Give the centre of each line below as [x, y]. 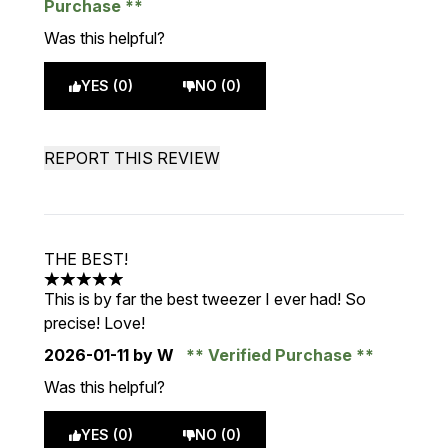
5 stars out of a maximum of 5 [150, 289]
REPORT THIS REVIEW [132, 158]
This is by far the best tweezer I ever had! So [205, 299]
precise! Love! [94, 323]
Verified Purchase [280, 355]
